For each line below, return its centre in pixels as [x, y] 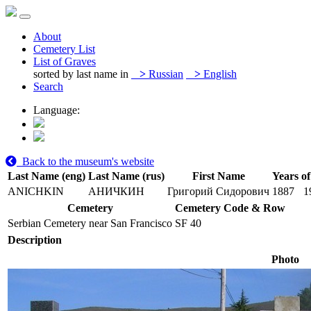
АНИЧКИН [116, 191]
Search [48, 86]
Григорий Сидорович [218, 191]
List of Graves [65, 61]
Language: [57, 110]
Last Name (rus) [126, 176]
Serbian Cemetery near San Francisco [90, 223]
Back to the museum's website [85, 161]
